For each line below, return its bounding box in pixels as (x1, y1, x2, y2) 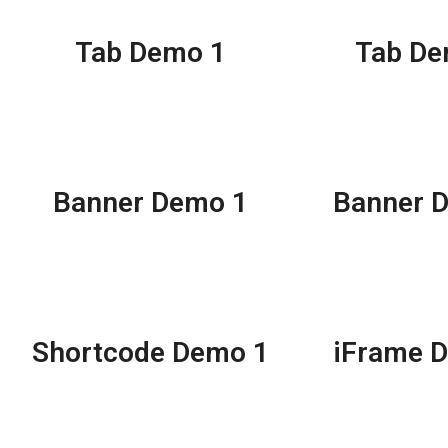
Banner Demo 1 (52, 186, 248, 220)
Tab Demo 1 (74, 36, 226, 70)
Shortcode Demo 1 (31, 336, 269, 370)
